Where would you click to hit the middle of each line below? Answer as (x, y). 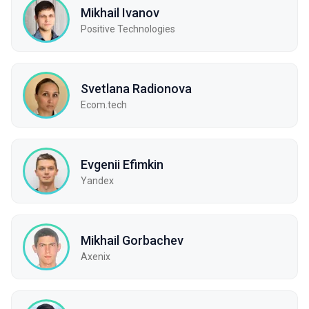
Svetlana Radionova (136, 88)
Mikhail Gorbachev (132, 240)
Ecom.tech (104, 104)
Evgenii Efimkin (122, 164)
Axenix (96, 256)
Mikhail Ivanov (120, 12)
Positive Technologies (128, 29)
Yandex (97, 180)
